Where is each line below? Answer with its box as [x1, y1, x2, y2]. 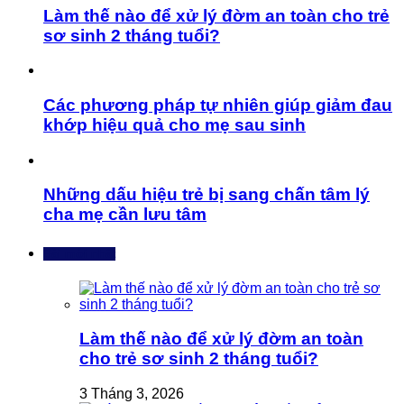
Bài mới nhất [43, 246, 115, 261]
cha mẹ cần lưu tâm [43, 205, 207, 225]
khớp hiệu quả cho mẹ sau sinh [43, 115, 306, 134]
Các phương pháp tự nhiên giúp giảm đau [43, 95, 392, 115]
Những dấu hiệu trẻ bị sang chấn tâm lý [43, 185, 370, 205]
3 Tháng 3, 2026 [79, 386, 184, 402]
